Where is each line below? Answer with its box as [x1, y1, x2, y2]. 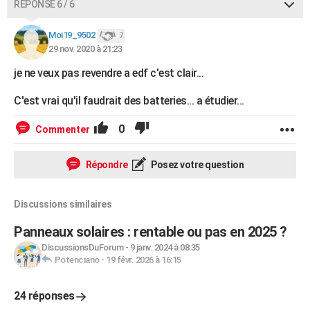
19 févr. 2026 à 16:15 [106, 255, 181, 265]
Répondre [84, 159, 128, 170]
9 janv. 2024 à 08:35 [129, 242, 200, 253]
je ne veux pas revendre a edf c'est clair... [14, 66, 203, 80]
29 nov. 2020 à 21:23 [48, 44, 122, 54]
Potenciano [54, 255, 100, 265]
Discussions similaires [14, 199, 111, 210]
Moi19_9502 [48, 30, 95, 41]
